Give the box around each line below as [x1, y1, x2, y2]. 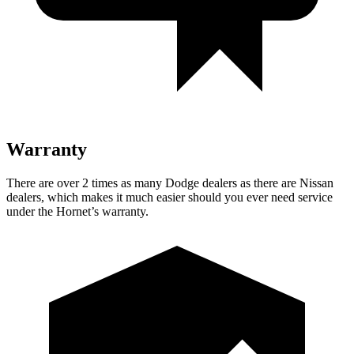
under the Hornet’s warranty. [6, 204, 149, 218]
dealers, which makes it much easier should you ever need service [6, 190, 333, 204]
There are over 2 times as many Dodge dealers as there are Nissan [6, 175, 333, 190]
